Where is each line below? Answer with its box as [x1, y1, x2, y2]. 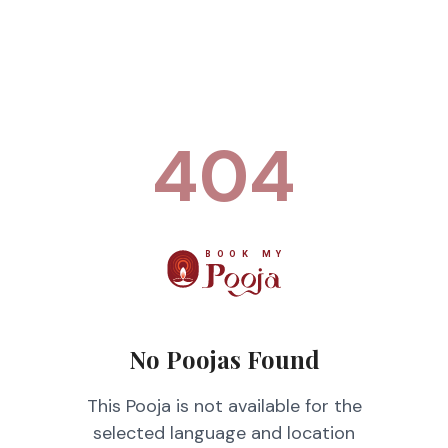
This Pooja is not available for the [86, 394, 362, 418]
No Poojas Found [128, 343, 320, 375]
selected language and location [93, 421, 355, 445]
